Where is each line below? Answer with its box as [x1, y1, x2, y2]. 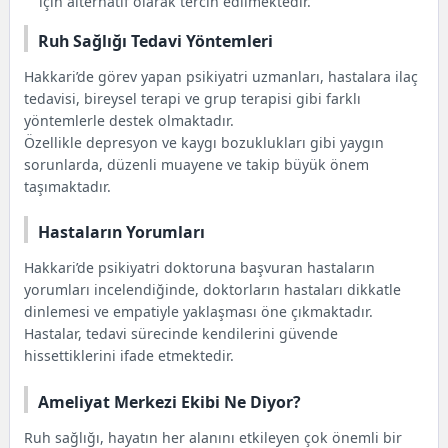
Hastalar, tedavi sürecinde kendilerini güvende [24, 324, 339, 344]
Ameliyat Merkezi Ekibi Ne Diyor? [38, 390, 302, 413]
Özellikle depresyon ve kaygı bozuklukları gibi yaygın [24, 132, 385, 152]
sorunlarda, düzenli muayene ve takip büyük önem [24, 154, 370, 174]
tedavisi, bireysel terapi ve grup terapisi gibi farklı [24, 88, 362, 108]
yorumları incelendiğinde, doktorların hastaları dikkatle [24, 280, 402, 300]
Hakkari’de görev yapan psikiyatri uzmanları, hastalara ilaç [24, 66, 419, 86]
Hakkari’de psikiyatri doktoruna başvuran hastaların [24, 258, 376, 278]
